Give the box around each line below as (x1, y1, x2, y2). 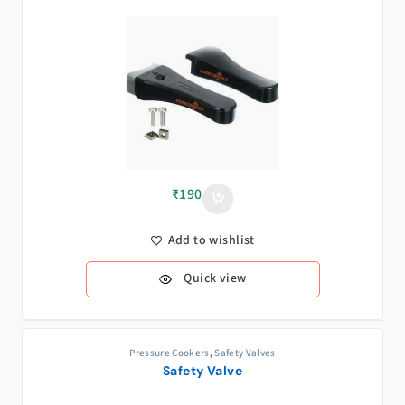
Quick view (184, 269, 247, 288)
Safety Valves (214, 345, 276, 360)
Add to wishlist (167, 231, 255, 250)
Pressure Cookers (129, 345, 210, 360)
